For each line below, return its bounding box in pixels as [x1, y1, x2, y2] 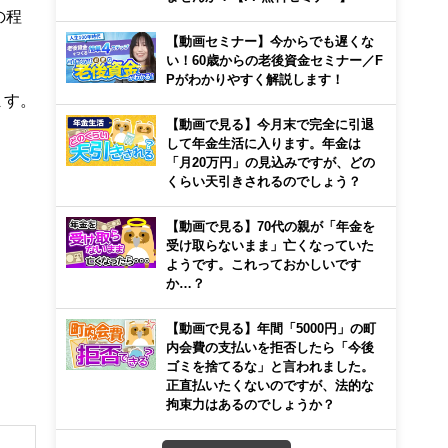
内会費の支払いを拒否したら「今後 [166, 341, 374, 353]
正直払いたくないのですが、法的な [166, 379, 374, 391]
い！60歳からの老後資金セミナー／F [166, 54, 383, 66]
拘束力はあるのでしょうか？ [166, 398, 335, 410]
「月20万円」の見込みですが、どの [166, 156, 375, 168]
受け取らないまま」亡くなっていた [166, 239, 374, 251]
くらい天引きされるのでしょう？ [166, 175, 361, 187]
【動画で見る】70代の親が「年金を [166, 220, 375, 232]
